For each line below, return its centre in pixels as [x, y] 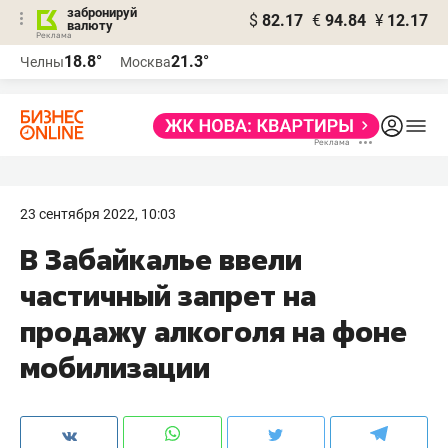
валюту [90, 25]
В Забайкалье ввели [161, 259]
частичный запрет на [168, 295]
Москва [145, 62]
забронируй [102, 12]
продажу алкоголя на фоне [213, 331]
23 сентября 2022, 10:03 [98, 214]
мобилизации [115, 367]
